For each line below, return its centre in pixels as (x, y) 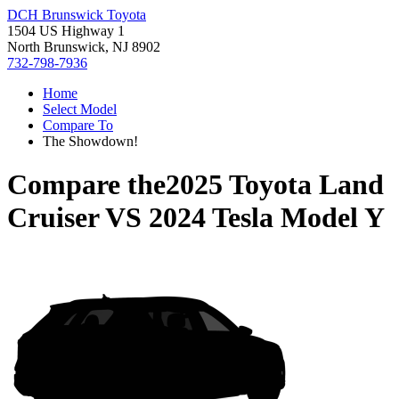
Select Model (80, 109)
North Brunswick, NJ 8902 (84, 47)
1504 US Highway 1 (66, 31)
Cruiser (53, 218)
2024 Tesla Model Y (267, 218)
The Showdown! (90, 141)
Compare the (86, 185)
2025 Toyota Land (275, 185)
